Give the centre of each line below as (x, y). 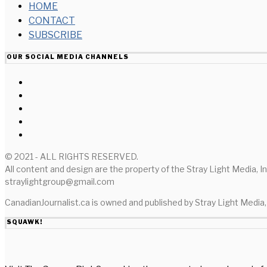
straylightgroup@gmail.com (60, 181)
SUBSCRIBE (55, 35)
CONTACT (52, 20)
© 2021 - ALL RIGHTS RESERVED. (72, 156)
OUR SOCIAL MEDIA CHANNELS (68, 56)
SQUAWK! (25, 221)
